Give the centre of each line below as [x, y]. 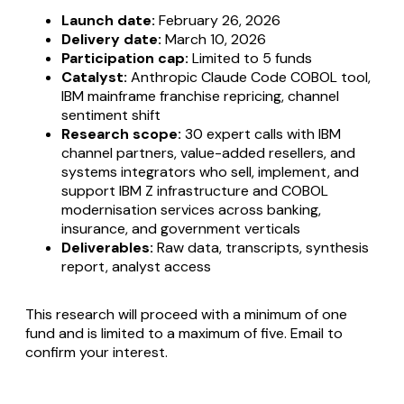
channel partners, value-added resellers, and [208, 153]
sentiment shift [111, 115]
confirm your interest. [96, 353]
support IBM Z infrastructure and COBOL [195, 191]
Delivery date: [111, 40]
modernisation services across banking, [191, 210]
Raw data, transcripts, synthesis [261, 248]
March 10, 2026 [214, 40]
